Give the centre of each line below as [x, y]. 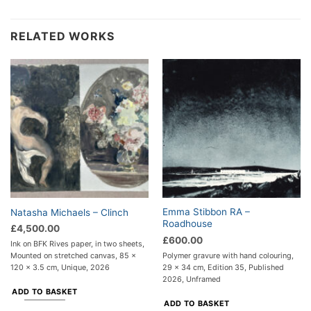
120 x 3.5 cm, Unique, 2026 [60, 268]
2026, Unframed [191, 279]
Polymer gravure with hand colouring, [228, 255]
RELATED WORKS [62, 36]
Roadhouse [187, 224]
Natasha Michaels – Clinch [69, 212]
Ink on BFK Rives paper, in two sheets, [77, 244]
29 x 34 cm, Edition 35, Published [223, 267]
